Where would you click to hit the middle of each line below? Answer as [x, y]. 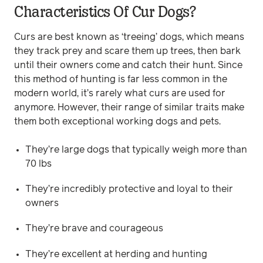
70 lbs [39, 164]
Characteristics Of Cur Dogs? [105, 11]
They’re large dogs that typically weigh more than [136, 150]
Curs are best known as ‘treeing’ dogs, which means [129, 37]
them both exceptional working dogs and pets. [117, 122]
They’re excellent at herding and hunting [117, 254]
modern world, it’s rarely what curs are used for [120, 93]
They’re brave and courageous [95, 229]
